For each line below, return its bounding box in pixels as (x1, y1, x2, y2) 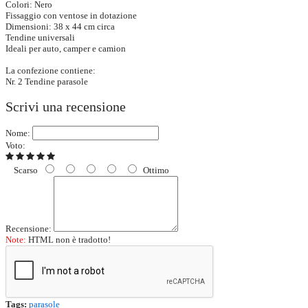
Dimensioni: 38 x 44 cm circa (5, 21, 115, 32)
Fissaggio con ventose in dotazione (5, 10, 137, 21)
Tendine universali (5, 32, 75, 43)
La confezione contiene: (5, 65, 96, 76)
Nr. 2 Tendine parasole (5, 76, 88, 87)
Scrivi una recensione (5, 98, 126, 114)
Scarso (5, 165, 42, 176)
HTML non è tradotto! (26, 234, 111, 245)
